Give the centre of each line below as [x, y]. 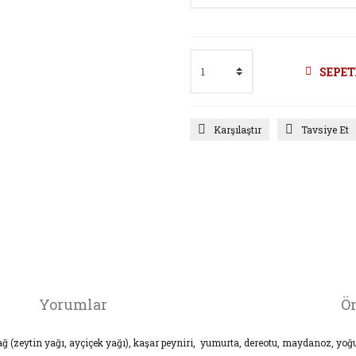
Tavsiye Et [325, 130]
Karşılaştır [238, 130]
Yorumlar [73, 304]
